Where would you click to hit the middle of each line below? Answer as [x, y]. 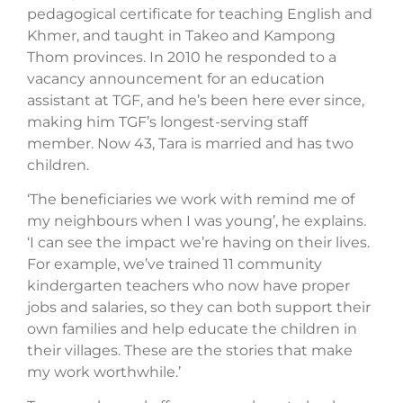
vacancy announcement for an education [176, 78]
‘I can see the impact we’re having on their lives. [198, 243]
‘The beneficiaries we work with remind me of [191, 200]
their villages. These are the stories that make [190, 351]
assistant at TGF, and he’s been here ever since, [196, 100]
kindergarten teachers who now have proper [188, 286]
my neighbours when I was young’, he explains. [197, 221]
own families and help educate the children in [192, 329]
